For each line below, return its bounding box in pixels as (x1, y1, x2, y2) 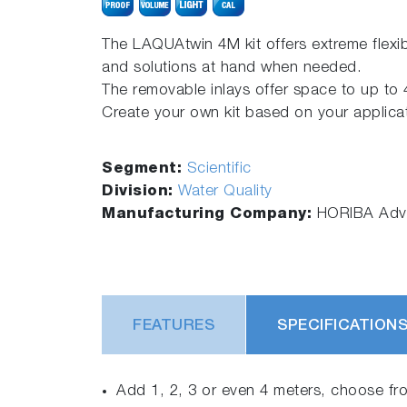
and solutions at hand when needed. (102, 61, 362, 76)
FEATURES (133, 318, 214, 334)
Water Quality (178, 184, 273, 200)
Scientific (186, 162, 252, 177)
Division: (102, 184, 178, 200)
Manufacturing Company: (102, 207, 317, 223)
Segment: (102, 162, 187, 177)
